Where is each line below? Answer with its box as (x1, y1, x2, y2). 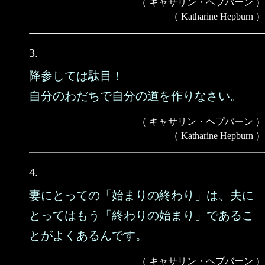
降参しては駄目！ (29, 69, 124, 82)
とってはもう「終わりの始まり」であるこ (29, 209, 254, 222)
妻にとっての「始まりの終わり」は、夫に (29, 189, 254, 202)
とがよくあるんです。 (29, 229, 147, 242)
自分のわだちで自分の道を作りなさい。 (29, 89, 242, 102)
